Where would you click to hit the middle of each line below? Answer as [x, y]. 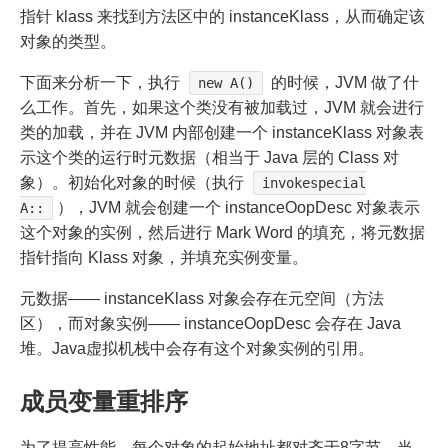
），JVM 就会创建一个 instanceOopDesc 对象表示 [239, 207]
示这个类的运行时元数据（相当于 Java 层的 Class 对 [209, 157]
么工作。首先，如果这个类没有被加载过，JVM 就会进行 [222, 107]
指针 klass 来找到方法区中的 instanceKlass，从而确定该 [222, 16]
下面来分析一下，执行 [102, 82]
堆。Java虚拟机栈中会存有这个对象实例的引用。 [197, 348]
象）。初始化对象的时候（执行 [134, 182]
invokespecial [314, 182]
